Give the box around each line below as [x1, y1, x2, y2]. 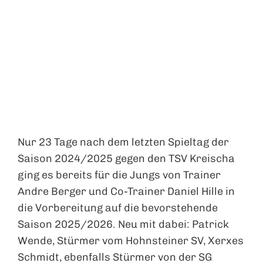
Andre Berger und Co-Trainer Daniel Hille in [18, 185, 235, 198]
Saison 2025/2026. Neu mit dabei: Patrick [18, 218, 229, 231]
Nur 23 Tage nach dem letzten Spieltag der [18, 136, 229, 149]
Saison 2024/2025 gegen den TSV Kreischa [18, 152, 235, 166]
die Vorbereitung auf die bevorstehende [18, 201, 218, 215]
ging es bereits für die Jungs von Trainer [18, 168, 221, 182]
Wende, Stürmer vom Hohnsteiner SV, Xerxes [18, 234, 244, 248]
